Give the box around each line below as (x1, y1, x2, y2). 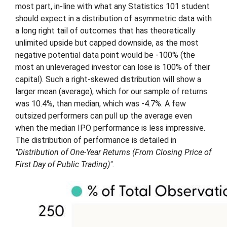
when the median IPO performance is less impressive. (15, 123, 205, 133)
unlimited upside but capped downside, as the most (15, 38, 199, 48)
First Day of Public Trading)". (15, 160, 115, 169)
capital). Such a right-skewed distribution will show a (15, 74, 201, 84)
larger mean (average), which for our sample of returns (15, 87, 207, 96)
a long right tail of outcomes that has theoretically (15, 26, 196, 35)
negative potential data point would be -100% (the (15, 50, 195, 60)
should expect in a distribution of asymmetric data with (15, 14, 212, 23)
